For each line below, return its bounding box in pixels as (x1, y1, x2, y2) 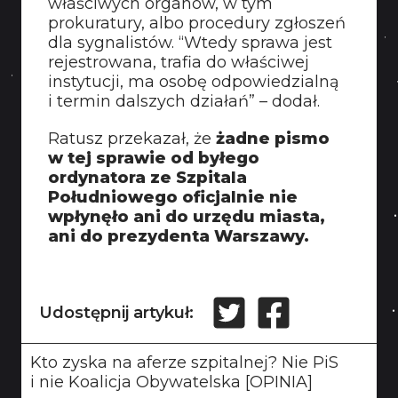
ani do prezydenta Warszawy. (48, 227, 309, 246)
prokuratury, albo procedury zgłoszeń (48, 13, 346, 33)
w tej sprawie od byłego (48, 148, 259, 168)
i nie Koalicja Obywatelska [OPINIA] (30, 372, 313, 392)
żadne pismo (216, 129, 330, 148)
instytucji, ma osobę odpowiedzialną (48, 72, 339, 92)
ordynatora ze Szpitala (48, 168, 247, 187)
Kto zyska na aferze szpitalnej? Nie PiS (30, 353, 338, 372)
